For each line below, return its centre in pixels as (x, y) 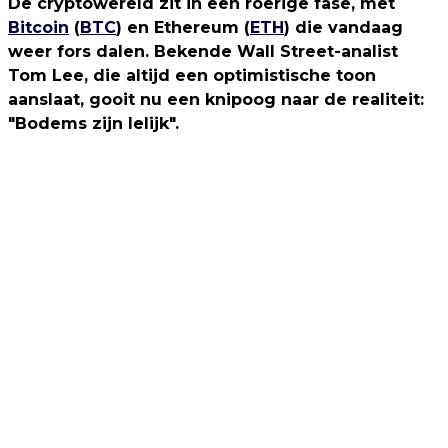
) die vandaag (343, 27)
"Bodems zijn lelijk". (93, 123)
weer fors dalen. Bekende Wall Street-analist (203, 51)
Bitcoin (38, 27)
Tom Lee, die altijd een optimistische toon (192, 75)
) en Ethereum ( (183, 27)
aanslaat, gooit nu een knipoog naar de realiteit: (216, 99)
